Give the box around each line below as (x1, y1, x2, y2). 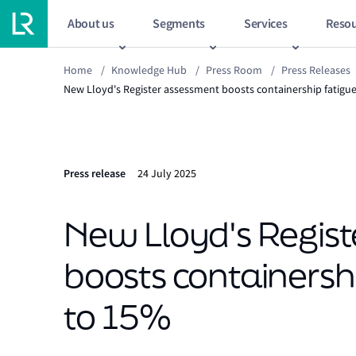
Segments (153, 14, 205, 32)
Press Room (206, 63, 262, 77)
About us (68, 14, 114, 32)
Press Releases (281, 63, 350, 77)
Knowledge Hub (111, 63, 187, 77)
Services (243, 14, 288, 32)
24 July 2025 (137, 166, 196, 181)
